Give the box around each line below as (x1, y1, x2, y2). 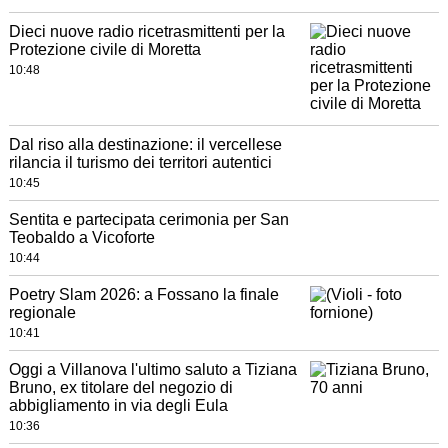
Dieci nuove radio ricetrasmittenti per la (8, 23, 285, 40)
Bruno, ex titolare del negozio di (8, 379, 233, 396)
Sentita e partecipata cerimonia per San (8, 211, 289, 228)
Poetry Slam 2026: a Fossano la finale (8, 286, 279, 303)
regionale (8, 304, 76, 321)
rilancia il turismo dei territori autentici (8, 154, 272, 171)
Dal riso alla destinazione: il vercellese (8, 136, 282, 153)
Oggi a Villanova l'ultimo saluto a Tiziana (8, 361, 297, 378)
